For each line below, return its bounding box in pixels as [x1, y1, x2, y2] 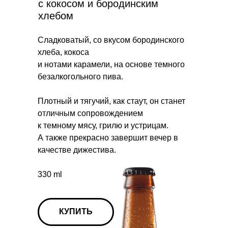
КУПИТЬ [59, 207, 93, 216]
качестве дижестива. [38, 146, 116, 154]
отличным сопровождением [38, 109, 143, 118]
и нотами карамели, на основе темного [38, 60, 185, 69]
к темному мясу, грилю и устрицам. [38, 121, 168, 130]
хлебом [38, 10, 73, 21]
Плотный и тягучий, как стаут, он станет [38, 97, 185, 105]
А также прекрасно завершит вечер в [38, 133, 178, 142]
